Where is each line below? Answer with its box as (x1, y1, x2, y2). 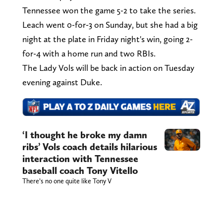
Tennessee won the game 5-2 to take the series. (22, 5, 196, 16)
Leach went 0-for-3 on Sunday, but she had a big (22, 19, 198, 30)
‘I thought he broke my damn (22, 128, 147, 141)
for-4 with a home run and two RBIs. (22, 48, 158, 59)
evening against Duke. (22, 77, 104, 88)
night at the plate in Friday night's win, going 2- (22, 34, 193, 45)
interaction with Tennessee (22, 152, 138, 165)
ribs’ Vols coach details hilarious (22, 140, 157, 153)
